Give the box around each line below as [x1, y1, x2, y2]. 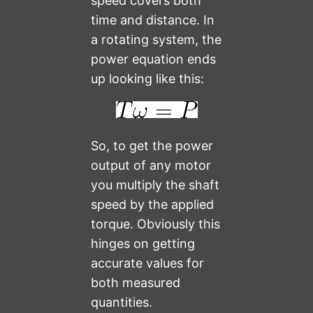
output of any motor [91, 158, 212, 173]
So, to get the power [91, 138, 214, 154]
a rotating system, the [91, 32, 222, 48]
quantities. [91, 295, 153, 310]
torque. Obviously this [91, 217, 221, 232]
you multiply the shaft [91, 177, 220, 193]
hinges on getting [91, 236, 196, 252]
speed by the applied [91, 197, 214, 212]
